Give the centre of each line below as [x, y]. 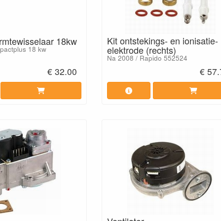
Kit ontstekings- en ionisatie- [162, 40]
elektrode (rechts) [141, 50]
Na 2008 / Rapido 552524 [147, 58]
